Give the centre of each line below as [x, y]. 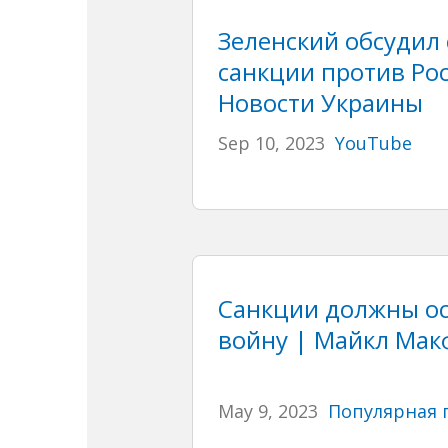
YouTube [373, 142]
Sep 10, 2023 [271, 142]
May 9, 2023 [267, 410]
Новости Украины [320, 102]
